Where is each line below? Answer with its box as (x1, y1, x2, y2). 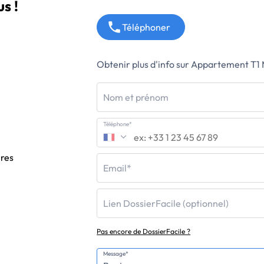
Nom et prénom (103, 91, 169, 103)
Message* (103, 250, 129, 258)
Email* (103, 162, 132, 174)
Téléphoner (121, 21, 170, 33)
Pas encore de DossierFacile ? (97, 227, 191, 236)
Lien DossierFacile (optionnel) (103, 197, 229, 209)
